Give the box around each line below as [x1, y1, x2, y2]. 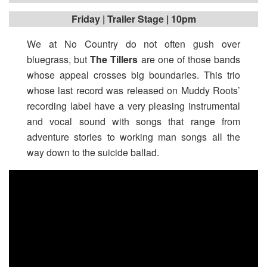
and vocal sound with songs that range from [27, 114, 240, 128]
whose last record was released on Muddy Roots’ [27, 83, 240, 97]
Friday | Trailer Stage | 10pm [71, 11, 196, 26]
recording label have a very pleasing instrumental [27, 98, 240, 113]
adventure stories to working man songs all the [27, 129, 240, 144]
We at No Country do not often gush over [27, 36, 240, 51]
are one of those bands [138, 52, 240, 66]
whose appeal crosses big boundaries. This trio [27, 67, 240, 82]
